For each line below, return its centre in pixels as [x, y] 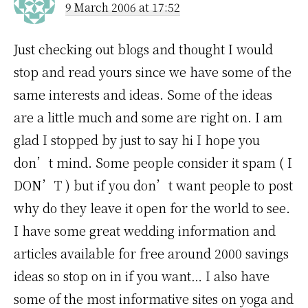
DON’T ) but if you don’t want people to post [153, 185]
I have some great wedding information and [145, 230]
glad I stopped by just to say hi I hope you [137, 140]
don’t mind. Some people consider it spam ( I [153, 162]
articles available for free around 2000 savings [151, 253]
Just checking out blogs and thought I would [143, 49]
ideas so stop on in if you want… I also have [142, 276]
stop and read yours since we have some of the [153, 71]
